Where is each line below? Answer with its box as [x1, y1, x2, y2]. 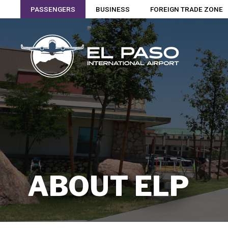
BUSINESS [96, 5, 130, 13]
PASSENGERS [31, 5, 76, 13]
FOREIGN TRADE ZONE [150, 5, 223, 13]
